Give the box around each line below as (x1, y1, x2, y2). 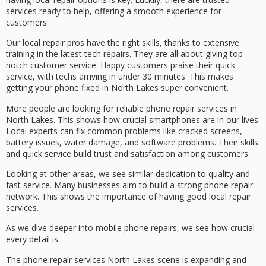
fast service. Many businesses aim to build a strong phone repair (6, 179, 253, 191)
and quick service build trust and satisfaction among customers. (6, 147, 250, 159)
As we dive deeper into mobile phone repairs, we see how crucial (6, 222, 255, 234)
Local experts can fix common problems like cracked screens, (6, 125, 242, 137)
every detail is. (6, 233, 60, 245)
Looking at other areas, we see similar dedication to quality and (6, 167, 250, 179)
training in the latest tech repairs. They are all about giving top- (6, 48, 246, 60)
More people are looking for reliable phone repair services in (6, 102, 237, 114)
